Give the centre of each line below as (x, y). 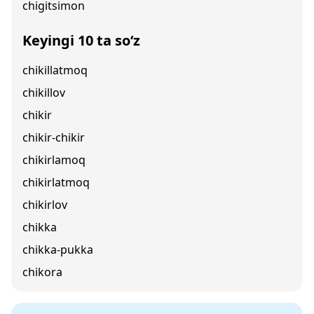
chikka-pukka (58, 250)
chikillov (44, 93)
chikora (42, 272)
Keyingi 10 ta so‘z (81, 40)
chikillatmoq (55, 70)
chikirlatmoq (56, 182)
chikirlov (45, 205)
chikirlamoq (54, 160)
